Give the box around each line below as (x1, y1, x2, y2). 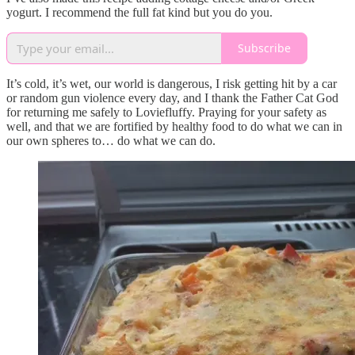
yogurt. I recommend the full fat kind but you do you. (6, 5, 273, 19)
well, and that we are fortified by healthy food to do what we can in (6, 119, 342, 133)
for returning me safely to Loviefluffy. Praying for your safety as (6, 105, 326, 119)
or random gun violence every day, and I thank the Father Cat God (6, 90, 338, 105)
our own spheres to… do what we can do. (6, 133, 216, 147)
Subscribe (238, 40, 291, 56)
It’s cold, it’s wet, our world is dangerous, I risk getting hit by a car (6, 76, 337, 90)
